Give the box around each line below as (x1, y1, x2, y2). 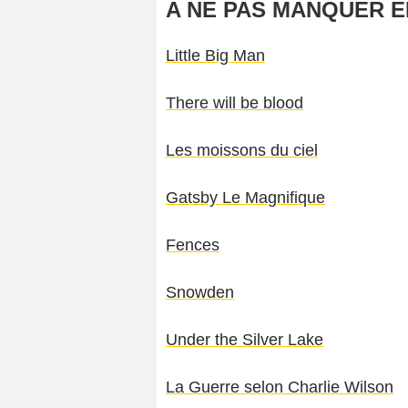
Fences (166, 236, 219, 255)
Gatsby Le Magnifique (166, 189, 325, 208)
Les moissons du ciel (166, 141, 318, 160)
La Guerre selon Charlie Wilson (166, 378, 393, 397)
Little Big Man (166, 46, 265, 66)
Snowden (166, 283, 234, 302)
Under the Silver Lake (166, 331, 323, 350)
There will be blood (166, 94, 303, 113)
